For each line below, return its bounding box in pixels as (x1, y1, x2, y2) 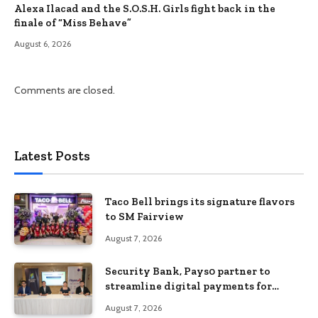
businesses (105, 295, 160, 308)
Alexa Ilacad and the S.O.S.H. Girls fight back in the (14, 1, 275, 15)
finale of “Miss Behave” (14, 16, 131, 29)
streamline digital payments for (105, 280, 272, 293)
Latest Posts (14, 147, 90, 164)
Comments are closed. (14, 83, 115, 97)
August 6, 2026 (14, 38, 71, 49)
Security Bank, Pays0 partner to (105, 265, 270, 278)
